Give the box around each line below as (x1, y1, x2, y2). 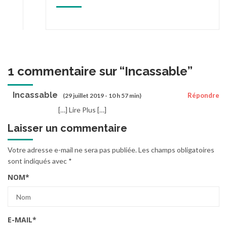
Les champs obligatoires (138, 145, 214, 155)
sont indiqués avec (8, 157, 68, 166)
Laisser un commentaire (8, 122, 127, 135)
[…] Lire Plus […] (58, 105, 106, 115)
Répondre (187, 91, 219, 100)
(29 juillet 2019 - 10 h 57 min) (63, 92, 141, 100)
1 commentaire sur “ (8, 63, 125, 79)
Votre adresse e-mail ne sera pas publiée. (8, 145, 137, 155)
